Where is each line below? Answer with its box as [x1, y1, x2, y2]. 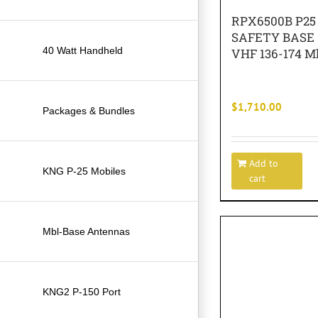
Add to [249, 157, 278, 170]
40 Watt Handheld [43, 44, 123, 56]
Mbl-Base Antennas [43, 225, 130, 237]
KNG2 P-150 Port [43, 285, 121, 297]
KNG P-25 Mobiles [43, 165, 126, 177]
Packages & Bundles [43, 104, 135, 116]
